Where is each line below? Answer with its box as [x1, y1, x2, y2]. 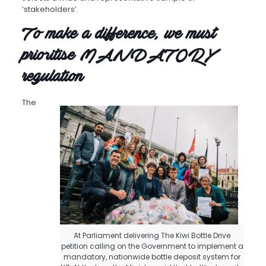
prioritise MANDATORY [21, 46, 217, 66]
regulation [21, 67, 83, 88]
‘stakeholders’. [21, 4, 78, 15]
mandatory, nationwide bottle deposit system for [64, 252, 241, 262]
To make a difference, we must [21, 24, 216, 45]
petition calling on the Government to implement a [61, 241, 243, 252]
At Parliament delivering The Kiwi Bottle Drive [74, 230, 231, 241]
